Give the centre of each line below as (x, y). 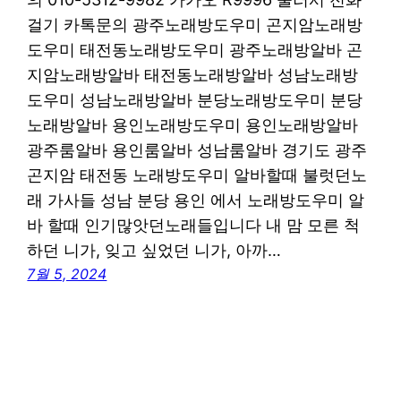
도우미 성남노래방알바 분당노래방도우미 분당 (195, 99)
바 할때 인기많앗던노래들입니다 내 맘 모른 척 (194, 225)
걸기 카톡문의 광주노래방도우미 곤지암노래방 (195, 24)
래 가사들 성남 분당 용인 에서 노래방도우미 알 (196, 200)
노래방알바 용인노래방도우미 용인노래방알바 (193, 124)
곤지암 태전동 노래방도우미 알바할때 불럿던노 (197, 175)
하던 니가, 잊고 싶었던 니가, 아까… (154, 250)
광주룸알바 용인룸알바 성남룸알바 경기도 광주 (197, 149)
